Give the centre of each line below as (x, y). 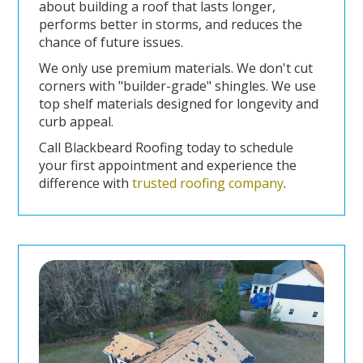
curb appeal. (76, 122)
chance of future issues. (112, 42)
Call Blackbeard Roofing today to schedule (166, 147)
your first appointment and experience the (167, 165)
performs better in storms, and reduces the (170, 24)
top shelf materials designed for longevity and (178, 104)
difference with (85, 183)
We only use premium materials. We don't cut (175, 68)
